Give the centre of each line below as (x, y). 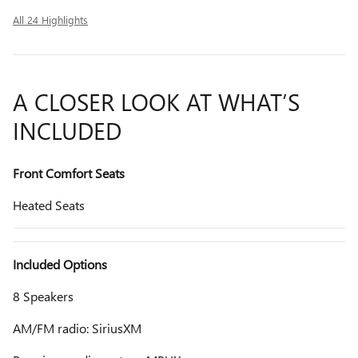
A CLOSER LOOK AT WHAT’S (156, 101)
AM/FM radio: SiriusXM (77, 328)
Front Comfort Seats (69, 173)
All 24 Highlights (50, 19)
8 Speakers (43, 296)
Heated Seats (49, 205)
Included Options (60, 264)
